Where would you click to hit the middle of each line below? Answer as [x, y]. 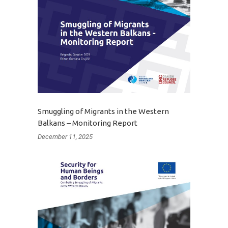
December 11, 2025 [65, 136]
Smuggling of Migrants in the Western [103, 111]
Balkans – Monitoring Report [88, 123]
